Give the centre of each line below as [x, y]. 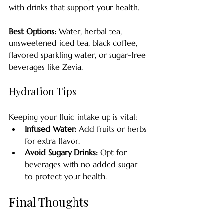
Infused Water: [51, 129]
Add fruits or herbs [113, 129]
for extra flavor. [52, 141]
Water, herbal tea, [90, 31]
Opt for [113, 152]
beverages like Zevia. [46, 67]
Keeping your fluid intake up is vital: [73, 117]
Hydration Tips [43, 91]
